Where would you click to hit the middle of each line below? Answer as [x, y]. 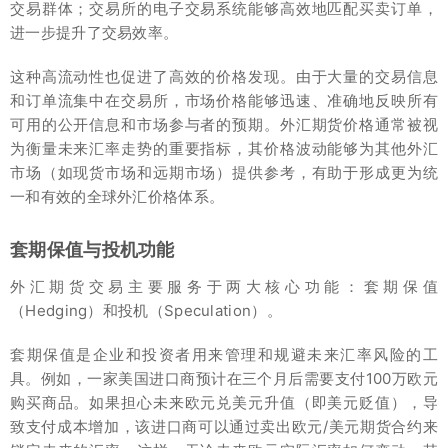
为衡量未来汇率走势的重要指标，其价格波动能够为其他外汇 [224, 148]
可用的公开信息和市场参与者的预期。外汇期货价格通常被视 [224, 124]
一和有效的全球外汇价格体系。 [117, 196]
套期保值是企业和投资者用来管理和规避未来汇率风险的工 [224, 354]
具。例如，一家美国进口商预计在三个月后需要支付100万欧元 [224, 378]
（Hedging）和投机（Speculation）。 [146, 310]
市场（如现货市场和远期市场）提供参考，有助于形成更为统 [224, 172]
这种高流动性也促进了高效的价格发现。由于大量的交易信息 [224, 76]
